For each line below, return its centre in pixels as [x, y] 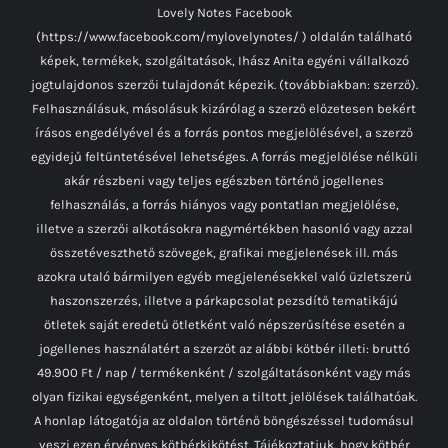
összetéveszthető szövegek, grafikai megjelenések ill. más [224, 252]
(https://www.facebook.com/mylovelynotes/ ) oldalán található [224, 36]
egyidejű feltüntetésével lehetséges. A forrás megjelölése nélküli [224, 156]
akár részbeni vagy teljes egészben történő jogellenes [224, 180]
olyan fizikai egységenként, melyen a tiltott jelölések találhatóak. [224, 396]
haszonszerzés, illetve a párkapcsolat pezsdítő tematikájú [224, 300]
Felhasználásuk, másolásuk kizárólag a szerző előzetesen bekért [224, 108]
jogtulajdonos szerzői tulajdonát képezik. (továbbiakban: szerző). [224, 84]
